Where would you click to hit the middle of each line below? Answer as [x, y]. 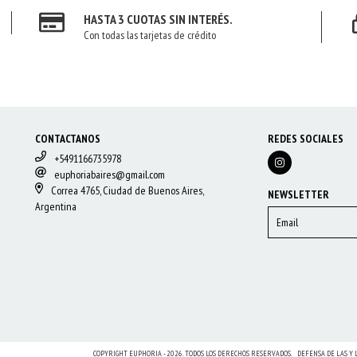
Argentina [55, 206]
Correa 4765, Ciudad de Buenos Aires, [127, 190]
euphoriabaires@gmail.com [109, 174]
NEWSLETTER [298, 194]
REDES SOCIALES [306, 138]
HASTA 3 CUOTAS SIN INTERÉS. [159, 19]
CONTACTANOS [67, 138]
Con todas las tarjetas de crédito [150, 35]
